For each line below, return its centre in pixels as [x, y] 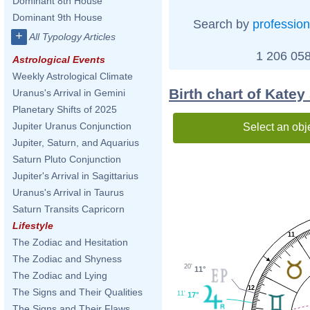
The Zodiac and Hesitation [70, 242]
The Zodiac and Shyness [67, 259]
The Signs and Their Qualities [77, 292]
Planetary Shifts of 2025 [65, 109]
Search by [222, 24]
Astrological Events [59, 60]
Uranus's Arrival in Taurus [68, 192]
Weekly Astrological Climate [73, 76]
